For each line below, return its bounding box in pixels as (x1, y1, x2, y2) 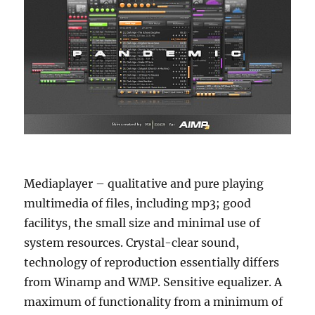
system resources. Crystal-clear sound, (24, 235, 240, 250)
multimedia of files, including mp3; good (24, 195, 252, 210)
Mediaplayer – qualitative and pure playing (24, 176, 264, 191)
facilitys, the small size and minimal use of (24, 215, 261, 230)
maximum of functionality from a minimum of (24, 294, 283, 309)
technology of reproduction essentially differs (24, 255, 280, 269)
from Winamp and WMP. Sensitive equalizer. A (24, 274, 283, 289)
